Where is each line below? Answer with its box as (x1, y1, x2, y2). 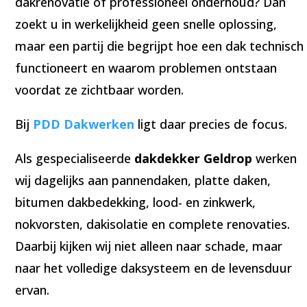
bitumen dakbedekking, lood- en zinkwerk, (15, 193, 256, 210)
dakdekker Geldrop (134, 149, 253, 167)
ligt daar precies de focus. (134, 115, 288, 132)
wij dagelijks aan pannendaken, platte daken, (15, 171, 271, 188)
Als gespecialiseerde (15, 149, 135, 167)
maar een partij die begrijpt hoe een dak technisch (15, 37, 304, 54)
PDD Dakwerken (33, 115, 135, 132)
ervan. (15, 281, 50, 298)
